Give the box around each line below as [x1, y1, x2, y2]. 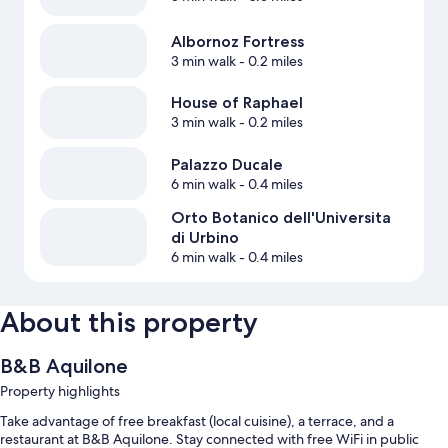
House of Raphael [170, 93, 303, 113]
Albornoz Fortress [170, 32, 304, 52]
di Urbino [170, 228, 239, 248]
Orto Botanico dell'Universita [170, 208, 391, 228]
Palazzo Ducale [170, 154, 283, 174]
